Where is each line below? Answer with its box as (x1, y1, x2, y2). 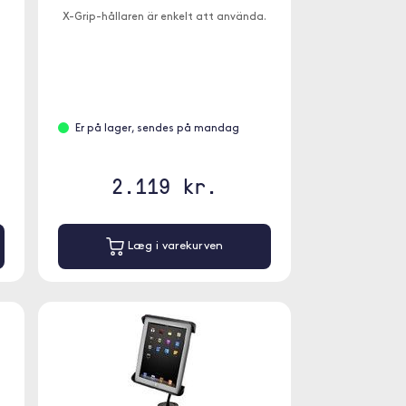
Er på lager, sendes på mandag (74, 123, 239, 134)
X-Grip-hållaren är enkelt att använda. (62, 12, 266, 23)
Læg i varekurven (123, 240, 223, 253)
